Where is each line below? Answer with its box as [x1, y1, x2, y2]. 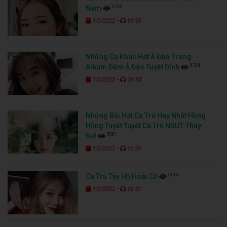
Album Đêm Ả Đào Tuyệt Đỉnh [86, 63, 180, 71]
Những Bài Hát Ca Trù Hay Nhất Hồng [86, 111, 206, 120]
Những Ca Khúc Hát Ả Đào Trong [86, 53, 192, 61]
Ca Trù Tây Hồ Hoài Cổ [86, 172, 158, 181]
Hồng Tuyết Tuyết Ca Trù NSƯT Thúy [86, 122, 202, 130]
